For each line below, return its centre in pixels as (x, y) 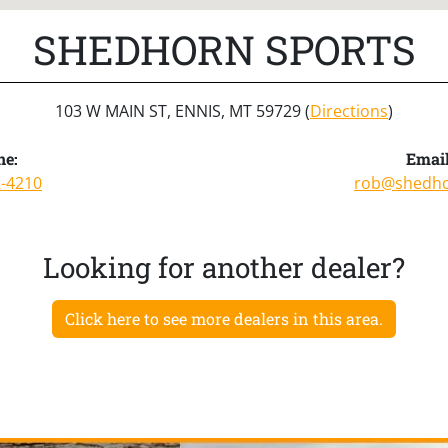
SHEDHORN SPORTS (224, 49)
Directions (349, 110)
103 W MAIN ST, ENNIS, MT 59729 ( (182, 110)
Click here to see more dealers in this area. (224, 318)
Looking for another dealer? (224, 267)
